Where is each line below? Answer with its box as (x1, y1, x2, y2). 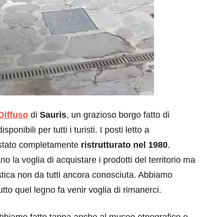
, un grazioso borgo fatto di (66, 109, 170, 120)
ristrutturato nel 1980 (78, 139, 168, 150)
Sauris (40, 109, 66, 120)
